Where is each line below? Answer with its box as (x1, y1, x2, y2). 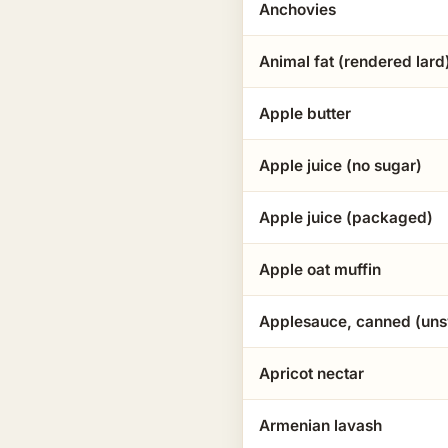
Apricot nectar (259, 364, 364, 383)
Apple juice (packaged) (259, 208, 433, 227)
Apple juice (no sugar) (259, 156, 422, 175)
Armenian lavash (259, 416, 382, 435)
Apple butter (259, 104, 351, 123)
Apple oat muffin (259, 260, 381, 279)
